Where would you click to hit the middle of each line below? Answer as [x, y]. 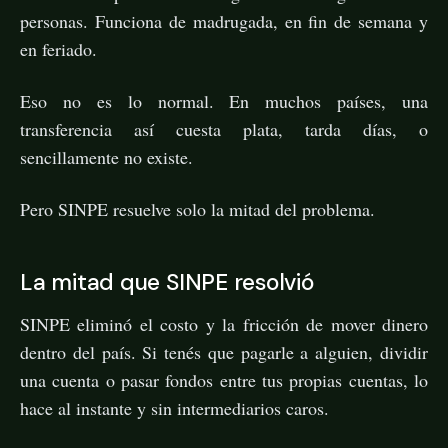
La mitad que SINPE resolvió [167, 281]
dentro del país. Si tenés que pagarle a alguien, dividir [224, 351]
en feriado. [58, 48]
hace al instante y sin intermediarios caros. [174, 407]
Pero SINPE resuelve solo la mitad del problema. [197, 208]
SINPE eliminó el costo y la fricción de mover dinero [224, 323]
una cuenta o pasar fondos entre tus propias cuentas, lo [224, 379]
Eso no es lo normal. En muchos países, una [224, 100]
